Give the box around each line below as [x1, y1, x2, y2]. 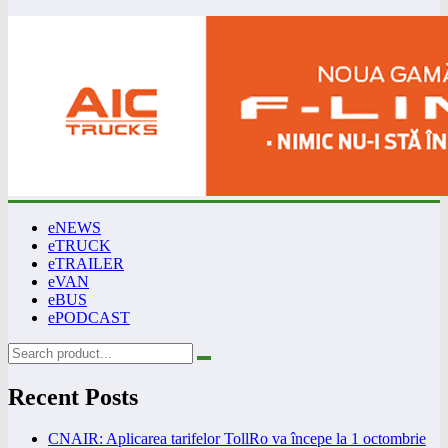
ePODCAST [48, 308, 130, 326]
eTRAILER [48, 254, 124, 272]
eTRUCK [48, 236, 111, 254]
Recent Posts [8, 383, 138, 410]
